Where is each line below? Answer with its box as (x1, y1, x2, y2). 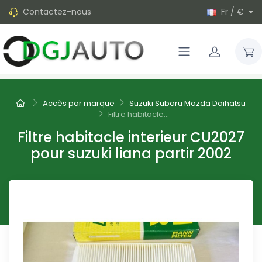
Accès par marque (42, 98, 115, 109)
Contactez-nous (23, 6, 91, 18)
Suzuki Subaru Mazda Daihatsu (129, 98, 246, 109)
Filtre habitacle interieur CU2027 (18, 127, 244, 147)
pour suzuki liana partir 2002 (30, 144, 232, 164)
